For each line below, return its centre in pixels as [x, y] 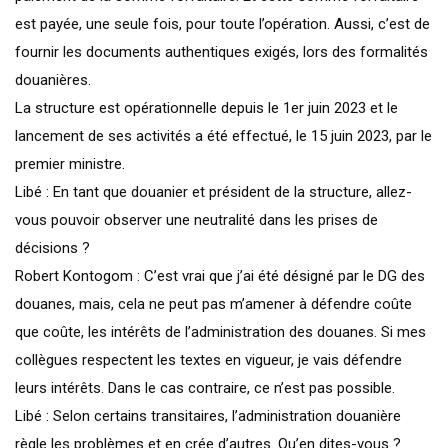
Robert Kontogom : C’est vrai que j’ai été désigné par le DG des [220, 275]
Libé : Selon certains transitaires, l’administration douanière [208, 415]
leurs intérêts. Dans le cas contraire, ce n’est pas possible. [205, 387]
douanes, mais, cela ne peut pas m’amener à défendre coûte [213, 303]
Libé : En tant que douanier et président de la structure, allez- [213, 191]
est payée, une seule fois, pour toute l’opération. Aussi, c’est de [222, 23]
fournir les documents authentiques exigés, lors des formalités [221, 51]
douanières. [53, 79]
